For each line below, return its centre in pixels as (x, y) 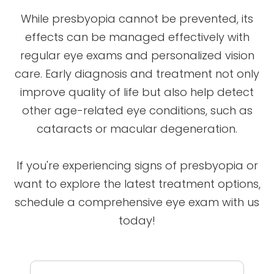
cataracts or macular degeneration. (137, 128)
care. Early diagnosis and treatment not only (137, 73)
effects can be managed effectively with (137, 37)
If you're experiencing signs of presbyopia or (137, 165)
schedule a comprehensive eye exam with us (137, 202)
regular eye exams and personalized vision (137, 55)
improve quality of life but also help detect (137, 92)
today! (137, 220)
